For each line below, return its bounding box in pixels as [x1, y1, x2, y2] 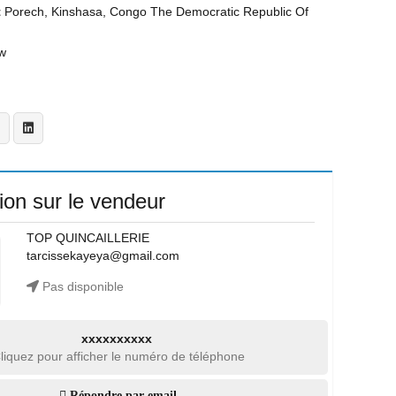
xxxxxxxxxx [80, 331, 152, 346]
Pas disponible [38, 279, 124, 293]
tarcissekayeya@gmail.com [26, 248, 179, 263]
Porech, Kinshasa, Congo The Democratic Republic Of [4, 4, 308, 19]
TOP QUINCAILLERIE [26, 231, 149, 245]
